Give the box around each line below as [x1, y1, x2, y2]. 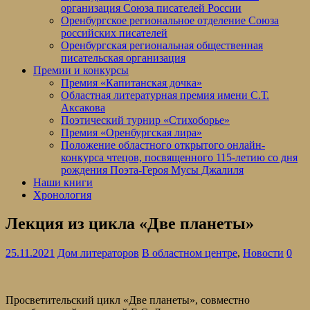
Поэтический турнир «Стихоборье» [61, 113, 230, 126]
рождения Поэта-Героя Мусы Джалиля [61, 163, 244, 176]
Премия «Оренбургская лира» [61, 126, 202, 138]
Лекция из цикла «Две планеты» [6, 215, 254, 233]
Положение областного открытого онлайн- [61, 138, 265, 151]
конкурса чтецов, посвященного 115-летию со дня [61, 151, 298, 163]
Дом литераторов [57, 247, 139, 259]
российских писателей [61, 26, 167, 39]
